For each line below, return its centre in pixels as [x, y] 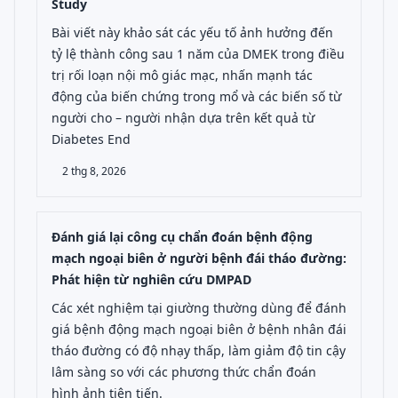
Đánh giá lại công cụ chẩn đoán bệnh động [182, 237]
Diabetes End [91, 139]
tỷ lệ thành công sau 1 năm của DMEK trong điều [198, 54]
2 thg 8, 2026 [94, 171]
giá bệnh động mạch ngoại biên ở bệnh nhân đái [199, 329]
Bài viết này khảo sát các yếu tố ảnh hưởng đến [192, 32]
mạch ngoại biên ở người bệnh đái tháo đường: [199, 258]
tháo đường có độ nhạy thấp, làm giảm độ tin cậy [199, 350]
